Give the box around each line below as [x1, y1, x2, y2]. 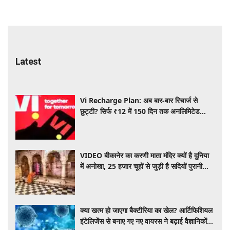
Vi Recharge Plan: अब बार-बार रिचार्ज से [80, 95, 198, 105]
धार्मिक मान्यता [80, 172, 116, 182]
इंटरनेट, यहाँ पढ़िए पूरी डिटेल [80, 117, 155, 127]
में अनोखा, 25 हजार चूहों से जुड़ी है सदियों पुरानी [80, 161, 203, 171]
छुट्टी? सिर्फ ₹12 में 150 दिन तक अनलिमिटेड [80, 106, 200, 116]
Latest [15, 55, 41, 67]
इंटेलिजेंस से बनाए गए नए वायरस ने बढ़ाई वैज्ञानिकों [80, 216, 207, 226]
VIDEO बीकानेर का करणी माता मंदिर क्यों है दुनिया [80, 150, 209, 161]
